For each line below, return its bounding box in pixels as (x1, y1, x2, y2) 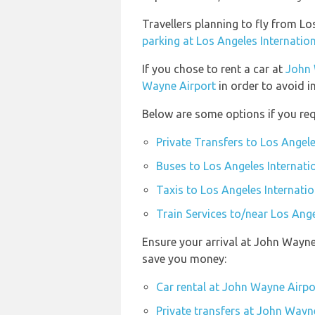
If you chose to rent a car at (142, 63, 285, 75)
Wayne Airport (142, 79, 216, 92)
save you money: (142, 252, 226, 265)
